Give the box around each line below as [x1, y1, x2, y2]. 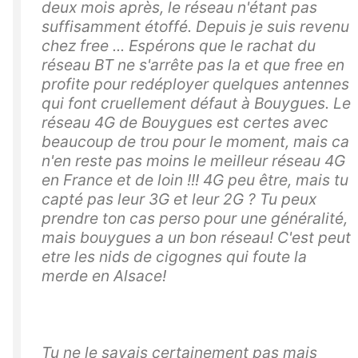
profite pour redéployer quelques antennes [42, 74, 349, 93]
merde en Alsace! [42, 265, 166, 285]
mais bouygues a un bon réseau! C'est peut [42, 227, 351, 247]
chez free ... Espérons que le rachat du [42, 35, 316, 55]
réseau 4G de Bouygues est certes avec [42, 112, 328, 132]
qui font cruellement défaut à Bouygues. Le [42, 93, 351, 113]
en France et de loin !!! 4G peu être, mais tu [42, 169, 348, 189]
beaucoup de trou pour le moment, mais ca [42, 131, 349, 151]
